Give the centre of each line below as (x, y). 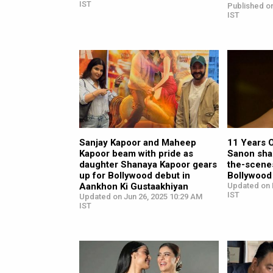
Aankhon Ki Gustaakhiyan (134, 187)
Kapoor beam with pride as (136, 154)
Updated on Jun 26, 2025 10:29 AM (141, 197)
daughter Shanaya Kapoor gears (148, 165)
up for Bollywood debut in (135, 176)
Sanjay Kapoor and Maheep (138, 143)
